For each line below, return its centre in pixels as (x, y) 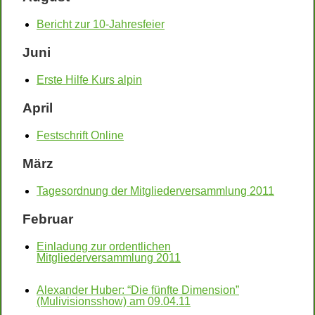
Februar (48, 219)
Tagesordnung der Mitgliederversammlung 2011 (155, 191)
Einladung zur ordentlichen (104, 246)
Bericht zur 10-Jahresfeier (101, 24)
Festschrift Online (80, 135)
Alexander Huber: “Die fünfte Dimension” (138, 290)
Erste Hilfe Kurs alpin (89, 80)
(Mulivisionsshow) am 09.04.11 (114, 301)
